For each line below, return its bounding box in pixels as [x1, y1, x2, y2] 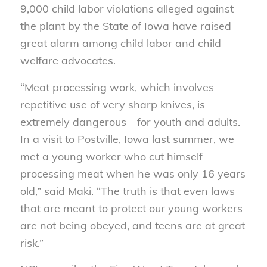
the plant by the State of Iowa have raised [20, 19, 231, 33]
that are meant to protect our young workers [20, 201, 243, 215]
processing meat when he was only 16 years [20, 166, 246, 181]
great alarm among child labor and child [20, 36, 221, 51]
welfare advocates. [20, 54, 116, 68]
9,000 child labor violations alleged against [20, 2, 234, 16]
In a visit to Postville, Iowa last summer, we [20, 132, 234, 146]
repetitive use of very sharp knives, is [20, 97, 205, 111]
